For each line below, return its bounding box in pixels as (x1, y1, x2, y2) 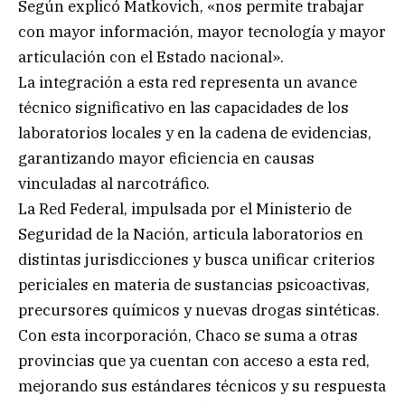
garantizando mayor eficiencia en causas (18, 147, 315, 168)
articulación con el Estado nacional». (18, 46, 284, 67)
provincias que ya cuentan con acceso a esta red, (18, 350, 370, 371)
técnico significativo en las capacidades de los (18, 97, 349, 118)
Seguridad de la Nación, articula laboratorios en (18, 223, 363, 244)
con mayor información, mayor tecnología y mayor (18, 21, 386, 42)
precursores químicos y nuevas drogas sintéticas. (18, 299, 380, 320)
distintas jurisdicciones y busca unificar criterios (18, 249, 375, 269)
